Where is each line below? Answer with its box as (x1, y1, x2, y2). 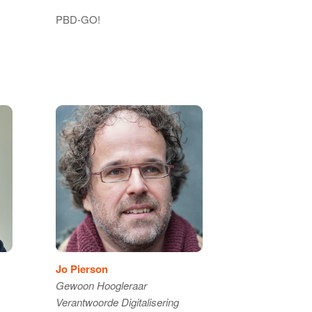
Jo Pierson (55, 261, 108, 277)
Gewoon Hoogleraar (55, 278, 147, 293)
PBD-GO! (55, 11, 100, 26)
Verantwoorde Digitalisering (55, 295, 179, 310)
